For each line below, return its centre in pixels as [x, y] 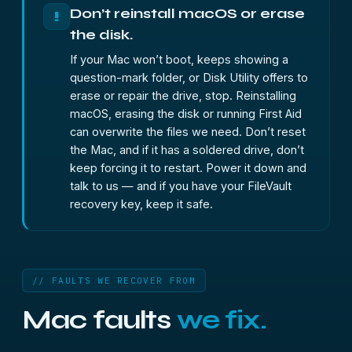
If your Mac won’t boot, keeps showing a [179, 59]
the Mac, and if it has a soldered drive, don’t [187, 150]
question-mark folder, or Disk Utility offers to [189, 77]
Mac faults [99, 320]
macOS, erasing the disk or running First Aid [186, 114]
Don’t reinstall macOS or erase [187, 13]
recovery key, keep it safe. [141, 204]
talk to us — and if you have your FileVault [181, 186]
